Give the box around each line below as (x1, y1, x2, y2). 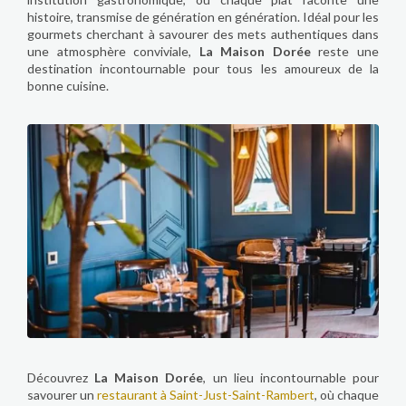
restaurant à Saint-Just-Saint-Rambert (97, 386, 314, 402)
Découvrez (27, 369, 95, 385)
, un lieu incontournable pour (203, 369, 380, 385)
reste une (310, 43, 380, 59)
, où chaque (314, 386, 379, 402)
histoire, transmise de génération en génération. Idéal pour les (27, 8, 379, 24)
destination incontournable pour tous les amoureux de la (27, 60, 379, 76)
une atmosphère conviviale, (27, 43, 199, 59)
